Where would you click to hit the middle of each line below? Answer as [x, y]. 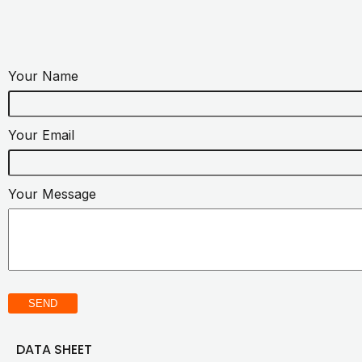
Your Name [43, 76]
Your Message [52, 194]
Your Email [41, 135]
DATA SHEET [54, 349]
